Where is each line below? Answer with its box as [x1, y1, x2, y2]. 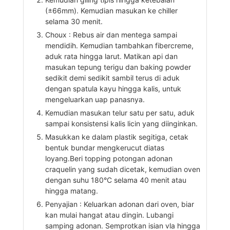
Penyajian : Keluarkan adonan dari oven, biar [45, 199, 194, 208]
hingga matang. [45, 186, 98, 195]
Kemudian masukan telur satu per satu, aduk [45, 108, 195, 117]
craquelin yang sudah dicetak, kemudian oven [45, 164, 200, 174]
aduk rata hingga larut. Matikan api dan [45, 51, 178, 61]
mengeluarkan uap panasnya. [45, 94, 145, 104]
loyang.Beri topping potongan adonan [45, 154, 172, 163]
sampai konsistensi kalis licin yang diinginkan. [45, 119, 198, 128]
